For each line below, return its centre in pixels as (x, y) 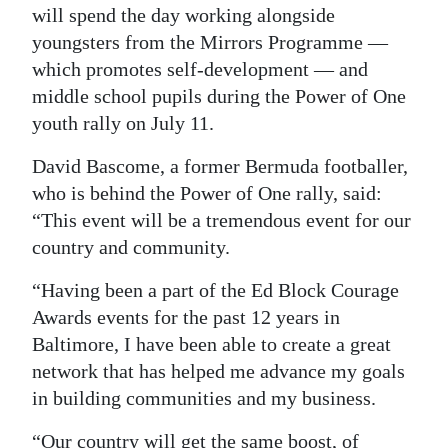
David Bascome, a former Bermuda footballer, (220, 165)
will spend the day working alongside (183, 14)
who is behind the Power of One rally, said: (207, 192)
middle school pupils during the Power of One (219, 95)
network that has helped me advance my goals (218, 370)
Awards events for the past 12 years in (186, 316)
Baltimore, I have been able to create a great (211, 343)
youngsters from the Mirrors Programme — (210, 41)
